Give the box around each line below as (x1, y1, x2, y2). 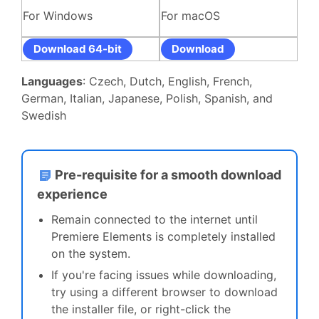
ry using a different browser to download (56, 285, 278, 300)
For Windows (23, 9, 93, 23)
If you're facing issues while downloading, (51, 268, 276, 283)
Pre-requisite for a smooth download (55, 167, 281, 183)
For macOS (161, 9, 220, 23)
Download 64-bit (33, 42, 122, 56)
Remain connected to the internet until (51, 212, 258, 227)
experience (37, 187, 108, 202)
